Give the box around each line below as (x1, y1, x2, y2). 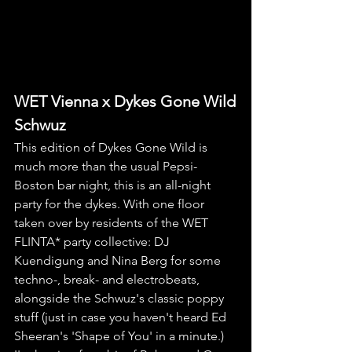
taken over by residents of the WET (14, 215, 211, 231)
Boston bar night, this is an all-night (14, 178, 214, 193)
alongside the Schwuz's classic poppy (14, 291, 227, 306)
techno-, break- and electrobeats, (14, 272, 203, 288)
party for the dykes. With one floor (14, 196, 207, 212)
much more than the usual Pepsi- (14, 159, 197, 174)
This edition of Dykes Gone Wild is (14, 140, 211, 156)
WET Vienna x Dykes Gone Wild (14, 92, 236, 112)
